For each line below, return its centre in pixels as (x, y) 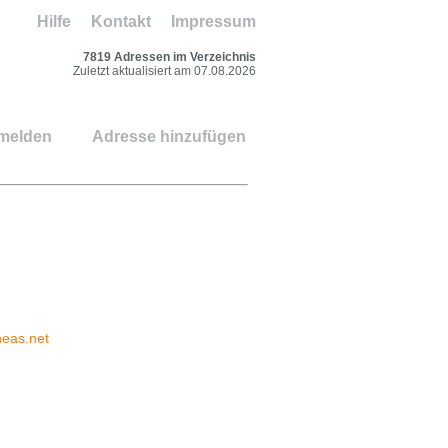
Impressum (213, 21)
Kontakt (121, 21)
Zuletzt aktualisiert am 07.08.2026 (164, 71)
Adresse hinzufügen (169, 136)
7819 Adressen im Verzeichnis (169, 57)
